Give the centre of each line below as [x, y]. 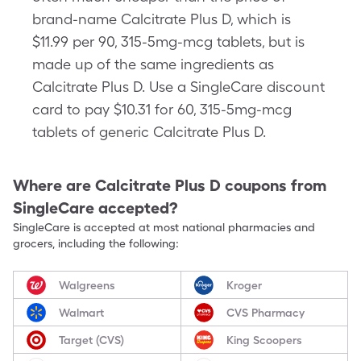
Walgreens [87, 285]
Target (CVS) [91, 340]
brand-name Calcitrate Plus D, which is [162, 19]
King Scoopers [264, 340]
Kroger [244, 285]
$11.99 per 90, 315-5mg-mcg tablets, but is [168, 41]
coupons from [276, 185]
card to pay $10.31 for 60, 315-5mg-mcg [162, 109]
